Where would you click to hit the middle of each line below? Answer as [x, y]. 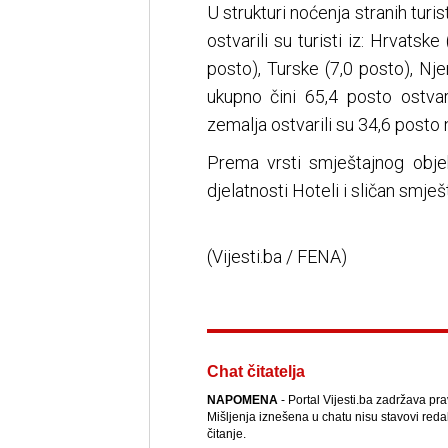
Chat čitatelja [255, 372]
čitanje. [226, 434]
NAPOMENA [242, 400]
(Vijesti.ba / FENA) [276, 257]
